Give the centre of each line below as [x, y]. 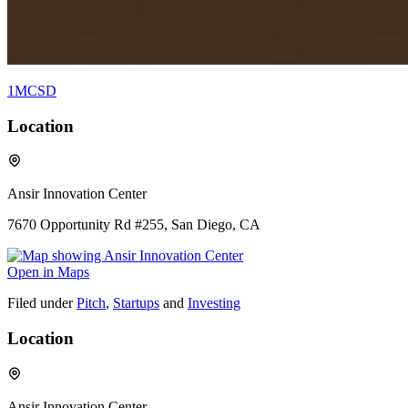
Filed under [40, 303]
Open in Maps [48, 272]
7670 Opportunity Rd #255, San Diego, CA [134, 225]
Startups [136, 303]
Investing [214, 303]
